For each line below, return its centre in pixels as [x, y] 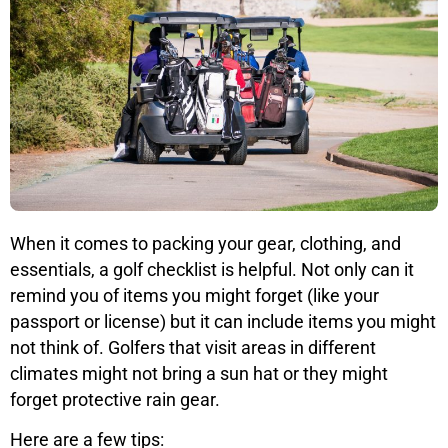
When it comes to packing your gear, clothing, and [205, 243]
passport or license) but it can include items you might [223, 321]
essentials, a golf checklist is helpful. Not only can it [212, 269]
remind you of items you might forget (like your [194, 295]
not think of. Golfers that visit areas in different [193, 347]
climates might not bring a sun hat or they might [199, 373]
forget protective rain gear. [117, 399]
